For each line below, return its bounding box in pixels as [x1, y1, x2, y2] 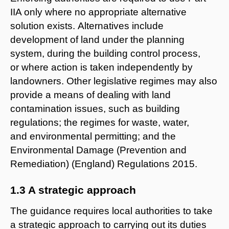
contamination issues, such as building [10, 103, 180, 114]
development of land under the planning [10, 34, 185, 45]
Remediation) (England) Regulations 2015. [10, 158, 197, 169]
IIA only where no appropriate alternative [10, 6, 187, 17]
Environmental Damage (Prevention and [10, 144, 187, 155]
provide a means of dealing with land [10, 89, 171, 100]
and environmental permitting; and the [10, 130, 176, 142]
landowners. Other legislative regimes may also [10, 75, 217, 86]
